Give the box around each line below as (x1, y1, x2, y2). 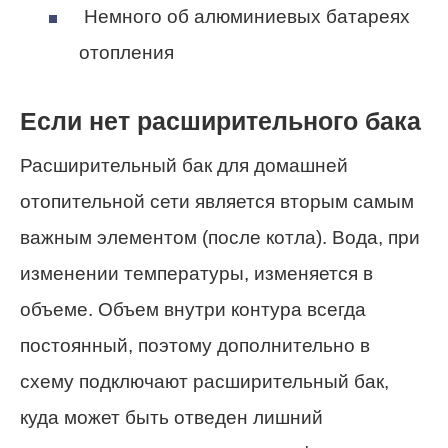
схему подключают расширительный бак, (20, 370, 389, 392)
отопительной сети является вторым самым (20, 190, 414, 212)
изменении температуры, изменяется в (20, 262, 373, 284)
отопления (79, 42, 174, 64)
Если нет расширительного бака (20, 108, 421, 136)
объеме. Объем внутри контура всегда (20, 298, 366, 320)
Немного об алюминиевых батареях (79, 6, 410, 28)
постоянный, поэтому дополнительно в (20, 334, 370, 356)
